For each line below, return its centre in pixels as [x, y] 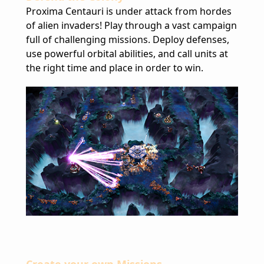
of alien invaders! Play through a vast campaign [131, 25]
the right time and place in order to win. [115, 67]
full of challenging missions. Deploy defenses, [128, 39]
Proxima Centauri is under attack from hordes [129, 11]
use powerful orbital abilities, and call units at [127, 53]
